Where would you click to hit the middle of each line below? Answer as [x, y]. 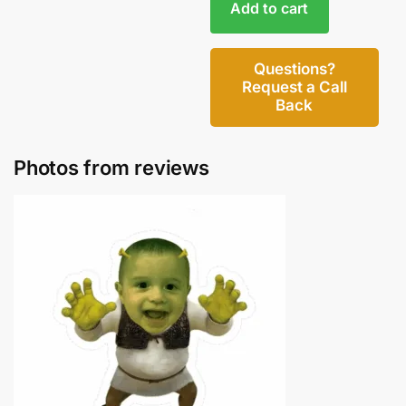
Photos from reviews [111, 167]
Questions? [294, 69]
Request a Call [294, 87]
